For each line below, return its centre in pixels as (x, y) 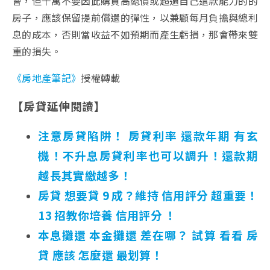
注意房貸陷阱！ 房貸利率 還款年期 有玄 (148, 135)
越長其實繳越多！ (85, 175)
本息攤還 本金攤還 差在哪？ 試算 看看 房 (148, 234)
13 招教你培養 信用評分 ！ (107, 215)
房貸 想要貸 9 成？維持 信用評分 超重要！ (148, 195)
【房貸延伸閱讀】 (59, 105)
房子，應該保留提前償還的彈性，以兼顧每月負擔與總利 (135, 17)
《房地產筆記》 (47, 77)
